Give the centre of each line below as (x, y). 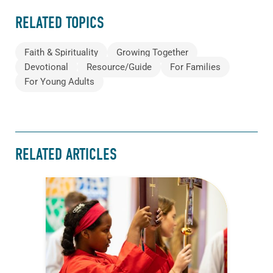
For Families (195, 67)
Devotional (46, 67)
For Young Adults (59, 81)
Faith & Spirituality (61, 52)
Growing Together (152, 52)
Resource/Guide (119, 67)
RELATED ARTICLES (66, 155)
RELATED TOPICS (60, 23)
